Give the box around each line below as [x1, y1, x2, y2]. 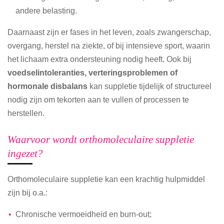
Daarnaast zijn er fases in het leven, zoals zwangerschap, [7, 27, 211, 37]
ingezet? [7, 147, 43, 159]
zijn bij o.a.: [7, 187, 47, 197]
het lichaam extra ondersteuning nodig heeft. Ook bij [7, 54, 191, 64]
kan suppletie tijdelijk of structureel [87, 81, 211, 91]
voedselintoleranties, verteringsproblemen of [7, 68, 177, 77]
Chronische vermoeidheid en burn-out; [15, 209, 151, 219]
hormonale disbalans [7, 81, 87, 91]
